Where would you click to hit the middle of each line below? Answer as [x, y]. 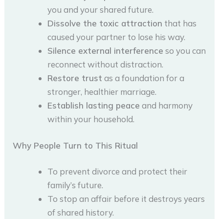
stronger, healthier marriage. [102, 92]
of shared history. [81, 213]
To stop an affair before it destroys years [126, 199]
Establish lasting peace [94, 106]
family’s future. [76, 185]
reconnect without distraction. [106, 65]
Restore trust [75, 78]
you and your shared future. [101, 10]
